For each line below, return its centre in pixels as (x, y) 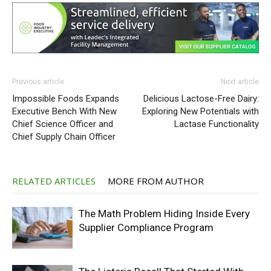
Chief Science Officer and (63, 124)
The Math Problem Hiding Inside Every (164, 214)
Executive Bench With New (64, 112)
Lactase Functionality (217, 124)
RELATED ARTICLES (54, 181)
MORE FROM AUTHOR (156, 181)
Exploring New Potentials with (201, 112)
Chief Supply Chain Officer (64, 137)
